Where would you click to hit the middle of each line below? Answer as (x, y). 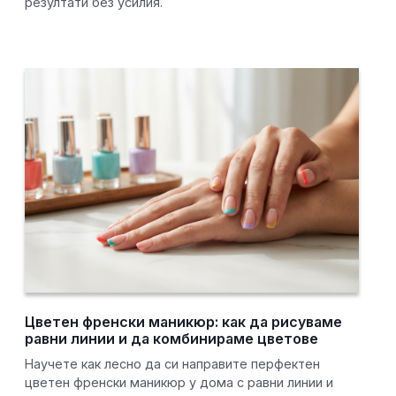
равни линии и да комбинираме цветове (172, 339)
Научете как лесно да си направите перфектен (173, 364)
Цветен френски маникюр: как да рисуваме (184, 322)
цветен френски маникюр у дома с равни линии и (179, 383)
